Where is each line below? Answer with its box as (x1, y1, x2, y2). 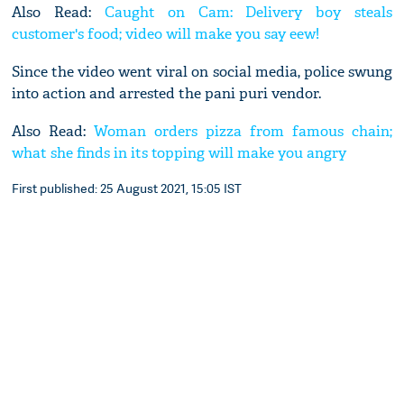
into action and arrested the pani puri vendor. (12, 84, 322, 104)
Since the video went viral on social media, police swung (12, 62, 392, 82)
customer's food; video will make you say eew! (12, 24, 320, 44)
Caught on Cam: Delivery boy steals (104, 3, 392, 23)
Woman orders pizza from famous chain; (94, 122, 392, 142)
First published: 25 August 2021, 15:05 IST (12, 179, 243, 197)
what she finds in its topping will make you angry (12, 143, 347, 163)
